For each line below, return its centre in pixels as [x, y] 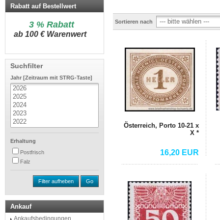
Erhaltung [23, 141]
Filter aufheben [56, 181]
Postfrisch [32, 152]
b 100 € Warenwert [52, 34]
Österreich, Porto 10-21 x [161, 125]
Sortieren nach [134, 22]
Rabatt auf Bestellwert [43, 6]
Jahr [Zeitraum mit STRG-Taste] [51, 78]
